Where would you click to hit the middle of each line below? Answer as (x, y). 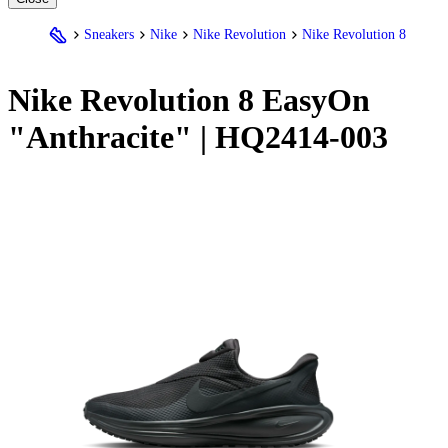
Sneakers (109, 34)
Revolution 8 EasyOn (221, 100)
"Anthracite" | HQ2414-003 (198, 137)
